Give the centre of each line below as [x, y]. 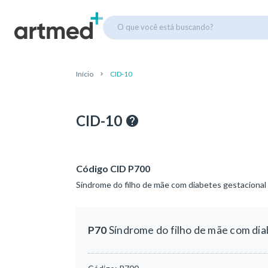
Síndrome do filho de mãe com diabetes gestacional [171, 185]
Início [85, 74]
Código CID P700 [113, 168]
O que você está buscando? [165, 27]
